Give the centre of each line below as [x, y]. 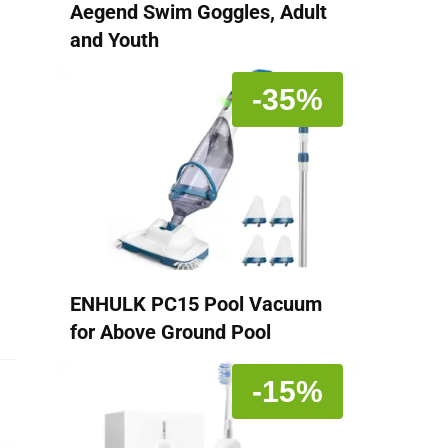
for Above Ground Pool [170, 332]
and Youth [114, 40]
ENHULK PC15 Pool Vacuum [196, 304]
